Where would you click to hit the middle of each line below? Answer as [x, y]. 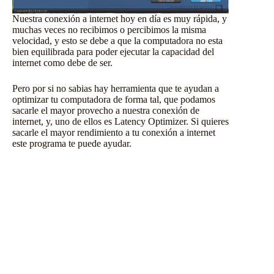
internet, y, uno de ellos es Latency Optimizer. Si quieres [120, 121]
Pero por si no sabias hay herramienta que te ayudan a [116, 88]
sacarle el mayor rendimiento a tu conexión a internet [114, 132]
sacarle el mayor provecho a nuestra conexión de [106, 110]
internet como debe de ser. [62, 62]
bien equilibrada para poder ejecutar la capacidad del [113, 51]
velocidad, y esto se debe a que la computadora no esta [117, 40]
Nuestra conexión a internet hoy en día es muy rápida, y [120, 18]
